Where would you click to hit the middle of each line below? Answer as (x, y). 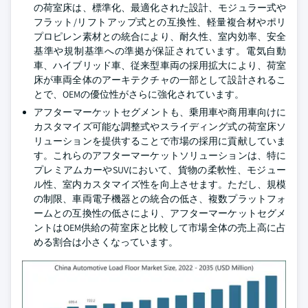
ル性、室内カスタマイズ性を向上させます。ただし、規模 (160, 184)
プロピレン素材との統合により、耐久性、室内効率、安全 (160, 36)
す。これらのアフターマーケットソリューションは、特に (160, 155)
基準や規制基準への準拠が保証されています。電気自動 (160, 51)
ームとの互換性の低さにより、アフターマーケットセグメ (160, 213)
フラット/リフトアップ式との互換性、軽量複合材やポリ (160, 22)
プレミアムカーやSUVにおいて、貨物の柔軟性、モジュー (160, 169)
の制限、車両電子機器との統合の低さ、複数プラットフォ (160, 198)
